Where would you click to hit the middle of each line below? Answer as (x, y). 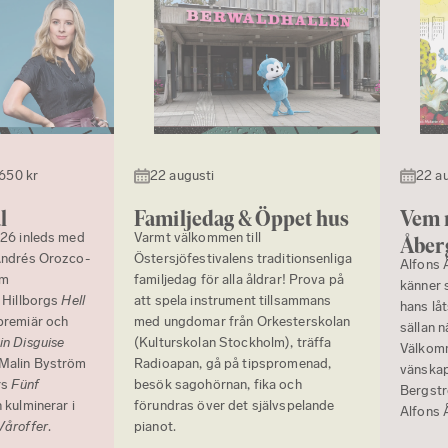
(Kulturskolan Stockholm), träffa (233, 343)
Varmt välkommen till (197, 238)
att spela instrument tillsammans (233, 301)
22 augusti (182, 176)
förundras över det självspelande (234, 406)
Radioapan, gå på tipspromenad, (233, 364)
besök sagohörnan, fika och (218, 385)
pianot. (155, 427)
